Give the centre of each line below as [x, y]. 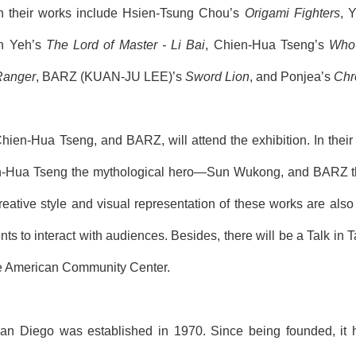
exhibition [280, 140]
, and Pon [277, 76]
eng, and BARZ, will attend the [162, 140]
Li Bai [186, 44]
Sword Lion [217, 76]
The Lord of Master [101, 44]
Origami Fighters [292, 13]
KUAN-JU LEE [126, 76]
